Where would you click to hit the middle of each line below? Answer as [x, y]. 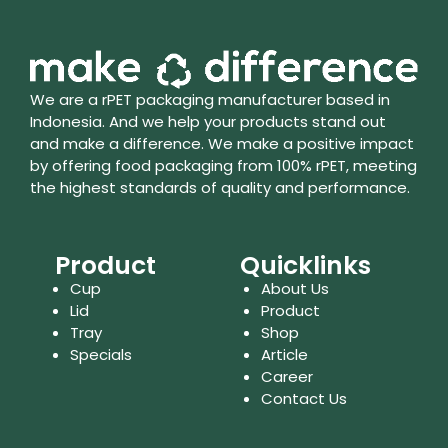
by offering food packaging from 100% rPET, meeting [223, 165]
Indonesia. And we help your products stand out [208, 121]
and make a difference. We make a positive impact [222, 143]
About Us [295, 288]
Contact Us [304, 398]
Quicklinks [305, 265]
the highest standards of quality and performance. [220, 187]
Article [285, 354]
